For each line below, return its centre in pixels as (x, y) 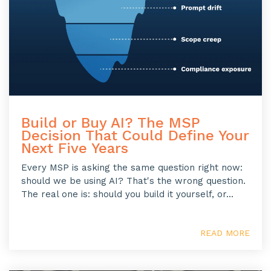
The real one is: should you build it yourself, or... (127, 194)
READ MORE (225, 233)
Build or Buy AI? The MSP (111, 123)
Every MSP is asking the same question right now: (132, 168)
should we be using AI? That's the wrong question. (133, 181)
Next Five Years (75, 149)
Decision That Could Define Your (135, 136)
